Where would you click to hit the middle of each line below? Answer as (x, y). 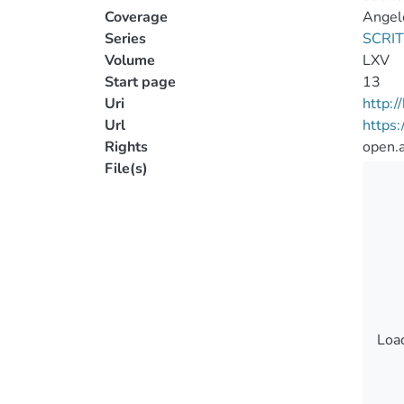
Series (125, 39)
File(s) (126, 169)
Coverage (136, 17)
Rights (126, 147)
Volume (130, 60)
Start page (140, 82)
